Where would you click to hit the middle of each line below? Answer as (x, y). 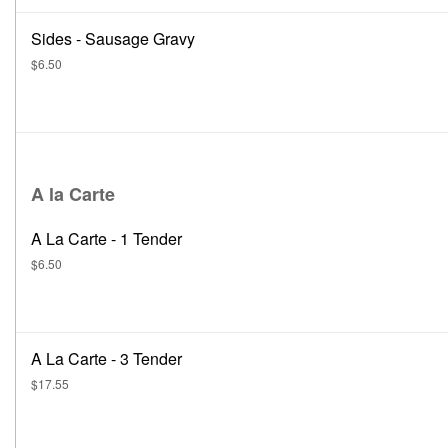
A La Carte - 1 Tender (106, 238)
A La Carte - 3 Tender (106, 358)
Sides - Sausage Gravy (113, 38)
